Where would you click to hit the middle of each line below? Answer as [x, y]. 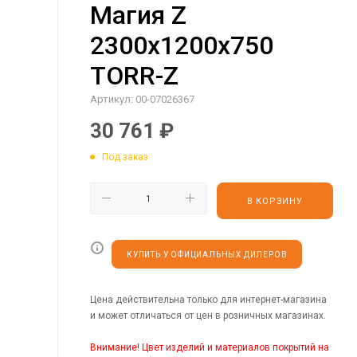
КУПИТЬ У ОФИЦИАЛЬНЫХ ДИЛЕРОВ [207, 254]
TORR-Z [134, 76]
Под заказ [125, 157]
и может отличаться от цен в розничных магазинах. [208, 315]
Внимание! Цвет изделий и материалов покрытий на [210, 347]
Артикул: [112, 99]
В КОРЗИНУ [275, 201]
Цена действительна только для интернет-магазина [208, 299]
